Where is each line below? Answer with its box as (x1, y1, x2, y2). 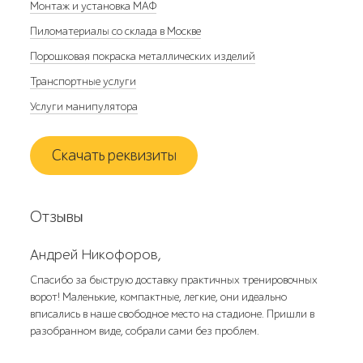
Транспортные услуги (30, 75, 137, 88)
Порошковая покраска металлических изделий (30, 49, 256, 63)
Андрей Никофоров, (30, 246, 162, 263)
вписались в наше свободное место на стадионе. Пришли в (30, 307, 315, 321)
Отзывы (30, 207, 84, 226)
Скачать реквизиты (51, 146, 177, 164)
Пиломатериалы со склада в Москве (30, 24, 202, 38)
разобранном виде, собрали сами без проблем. (30, 324, 260, 338)
